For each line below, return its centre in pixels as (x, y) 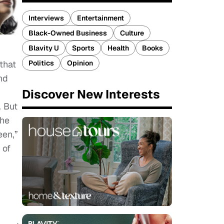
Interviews (46, 18)
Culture (132, 33)
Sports (83, 48)
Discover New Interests (91, 94)
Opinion (80, 63)
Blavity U (44, 48)
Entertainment (100, 18)
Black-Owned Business (68, 33)
